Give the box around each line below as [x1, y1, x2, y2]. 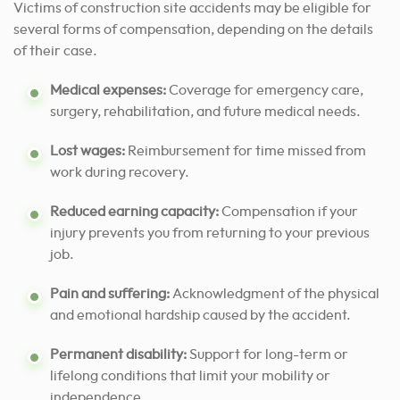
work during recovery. [50, 164, 189, 179]
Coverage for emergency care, [166, 82, 363, 97]
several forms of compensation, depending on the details [13, 21, 373, 37]
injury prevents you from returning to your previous [50, 225, 370, 240]
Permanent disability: [50, 346, 189, 362]
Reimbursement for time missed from [125, 143, 366, 158]
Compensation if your [221, 204, 358, 219]
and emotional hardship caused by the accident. [50, 307, 351, 322]
